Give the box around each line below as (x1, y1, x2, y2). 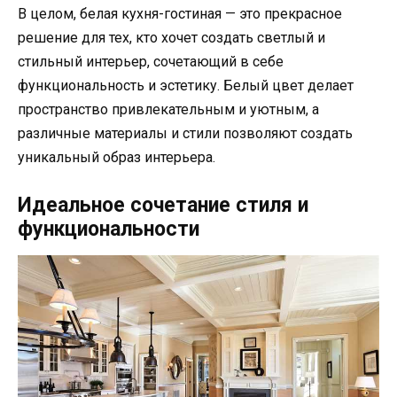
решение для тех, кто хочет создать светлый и (18, 28, 325, 46)
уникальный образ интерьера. (18, 148, 215, 166)
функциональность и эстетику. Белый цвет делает (18, 76, 354, 94)
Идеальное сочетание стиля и (18, 192, 308, 217)
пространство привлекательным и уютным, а (18, 100, 319, 118)
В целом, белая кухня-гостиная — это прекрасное (18, 4, 342, 22)
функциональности (18, 216, 199, 241)
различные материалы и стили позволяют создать (18, 124, 353, 142)
